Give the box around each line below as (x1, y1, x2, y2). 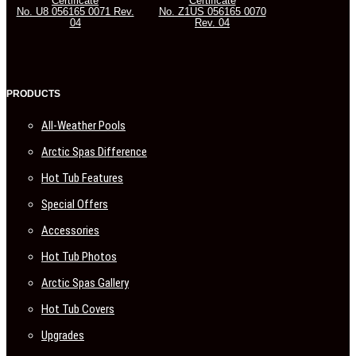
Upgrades (41, 328, 84, 343)
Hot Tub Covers (41, 302, 114, 317)
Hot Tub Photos (41, 250, 117, 265)
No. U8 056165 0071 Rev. (16, 6, 134, 18)
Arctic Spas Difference (41, 145, 147, 160)
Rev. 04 (195, 17, 230, 29)
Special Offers (41, 197, 108, 212)
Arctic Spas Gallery (41, 276, 129, 291)
